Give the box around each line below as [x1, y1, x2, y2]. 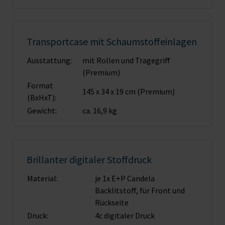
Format [27, 80, 53, 91]
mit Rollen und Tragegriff [82, 55, 170, 66]
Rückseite [95, 197, 129, 208]
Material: [27, 173, 58, 184]
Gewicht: [27, 105, 57, 116]
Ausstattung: [27, 55, 72, 66]
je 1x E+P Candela [95, 173, 155, 184]
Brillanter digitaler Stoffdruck [27, 153, 152, 166]
